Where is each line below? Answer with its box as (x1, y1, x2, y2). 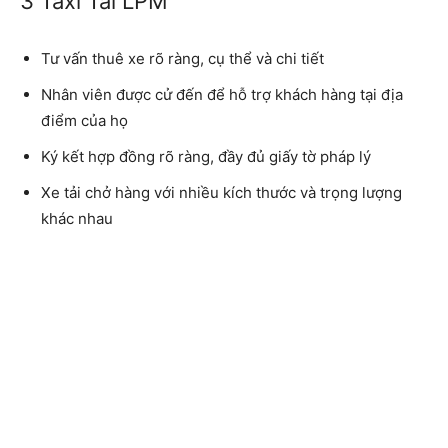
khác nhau (41, 209, 113, 229)
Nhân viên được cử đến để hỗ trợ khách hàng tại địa (41, 85, 403, 105)
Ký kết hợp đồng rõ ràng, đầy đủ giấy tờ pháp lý (41, 147, 371, 167)
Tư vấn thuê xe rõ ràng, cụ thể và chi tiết (41, 49, 324, 69)
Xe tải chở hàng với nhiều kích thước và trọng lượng (41, 183, 402, 203)
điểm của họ (41, 111, 128, 131)
